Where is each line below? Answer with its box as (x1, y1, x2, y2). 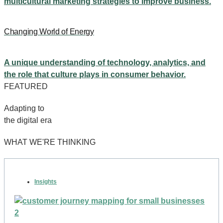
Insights (34, 178, 57, 185)
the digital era (4, 115, 52, 124)
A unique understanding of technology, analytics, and (4, 58, 206, 67)
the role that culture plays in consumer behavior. (4, 70, 186, 79)
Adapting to (4, 104, 44, 112)
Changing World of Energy (4, 27, 94, 36)
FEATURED (4, 82, 48, 91)
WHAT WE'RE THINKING (4, 137, 96, 146)
